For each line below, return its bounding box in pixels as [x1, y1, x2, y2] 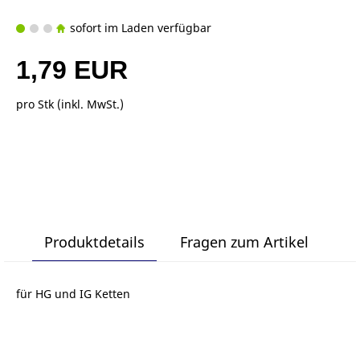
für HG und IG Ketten [16, 285, 130, 301]
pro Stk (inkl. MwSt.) [16, 96, 124, 112]
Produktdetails [43, 231, 145, 252]
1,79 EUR [16, 55, 128, 84]
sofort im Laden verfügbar [67, 19, 211, 35]
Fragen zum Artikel [179, 231, 309, 252]
